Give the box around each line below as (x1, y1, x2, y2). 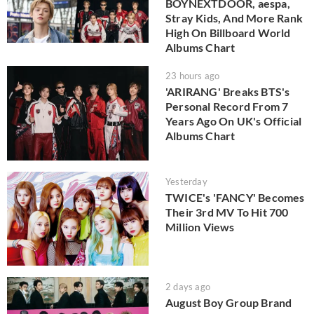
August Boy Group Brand (165, 296, 292, 310)
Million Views (165, 219, 235, 233)
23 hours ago (165, 70, 220, 82)
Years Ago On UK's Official (165, 114, 302, 128)
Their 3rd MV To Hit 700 (165, 205, 289, 219)
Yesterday (165, 175, 207, 187)
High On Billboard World (165, 26, 291, 40)
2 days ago (165, 281, 210, 293)
